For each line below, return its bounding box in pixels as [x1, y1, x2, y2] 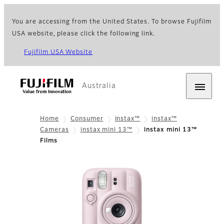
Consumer [70, 116, 103, 122]
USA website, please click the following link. [12, 31, 155, 37]
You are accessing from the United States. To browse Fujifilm [12, 19, 211, 25]
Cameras [40, 127, 69, 133]
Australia [82, 82, 116, 89]
